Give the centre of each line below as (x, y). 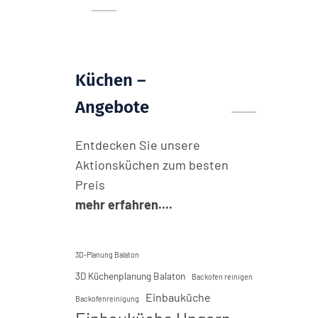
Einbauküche (178, 297)
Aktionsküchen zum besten (152, 165)
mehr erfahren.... (124, 204)
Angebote (112, 107)
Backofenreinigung (107, 298)
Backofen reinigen (222, 276)
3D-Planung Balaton (107, 254)
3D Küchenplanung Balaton (130, 276)
